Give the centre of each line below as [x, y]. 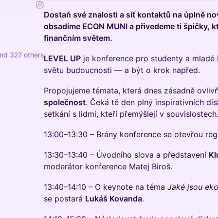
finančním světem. [78, 38]
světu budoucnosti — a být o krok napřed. [122, 70]
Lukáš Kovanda [114, 199]
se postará [64, 199]
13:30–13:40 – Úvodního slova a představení [126, 155]
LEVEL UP [62, 58]
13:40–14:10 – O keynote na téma [106, 187]
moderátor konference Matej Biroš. [108, 166]
